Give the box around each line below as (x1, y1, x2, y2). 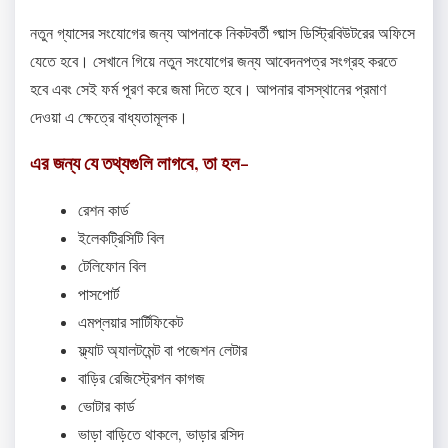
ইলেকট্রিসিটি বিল (78, 227, 164, 248)
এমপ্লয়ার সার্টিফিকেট (78, 311, 183, 332)
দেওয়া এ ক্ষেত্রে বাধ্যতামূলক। (30, 106, 188, 127)
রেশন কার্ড (78, 199, 129, 220)
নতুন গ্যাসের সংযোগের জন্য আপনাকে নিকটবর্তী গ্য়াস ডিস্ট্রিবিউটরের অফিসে (30, 22, 415, 43)
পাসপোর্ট (78, 283, 119, 304)
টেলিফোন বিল (78, 255, 146, 276)
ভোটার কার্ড (78, 395, 135, 416)
